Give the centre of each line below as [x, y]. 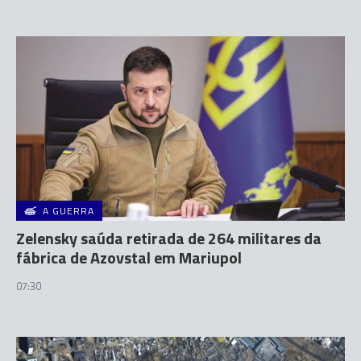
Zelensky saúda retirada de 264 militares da [169, 238]
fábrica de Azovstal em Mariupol [129, 257]
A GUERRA [68, 211]
